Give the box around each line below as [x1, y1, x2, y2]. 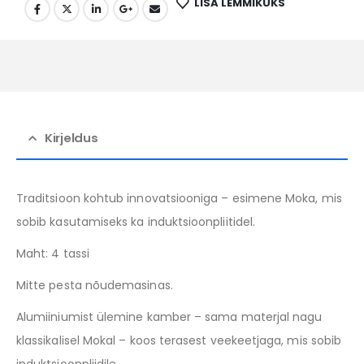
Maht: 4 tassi [16, 245, 89, 262]
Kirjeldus [44, 129, 98, 147]
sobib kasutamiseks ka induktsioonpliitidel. [16, 214, 256, 231]
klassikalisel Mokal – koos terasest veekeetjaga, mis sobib [16, 332, 342, 349]
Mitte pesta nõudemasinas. [16, 277, 173, 294]
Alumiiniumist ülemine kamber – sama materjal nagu [16, 309, 323, 326]
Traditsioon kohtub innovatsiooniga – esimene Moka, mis [16, 190, 342, 207]
